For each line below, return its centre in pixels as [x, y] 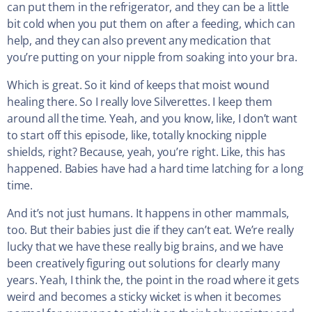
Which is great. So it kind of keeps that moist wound [138, 85]
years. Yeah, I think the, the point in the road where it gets [153, 280]
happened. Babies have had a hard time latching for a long [155, 169]
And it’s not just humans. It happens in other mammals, [148, 213]
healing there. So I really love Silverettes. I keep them [140, 102]
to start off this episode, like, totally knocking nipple [137, 135]
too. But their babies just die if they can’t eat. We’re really [151, 230]
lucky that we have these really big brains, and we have [145, 247]
